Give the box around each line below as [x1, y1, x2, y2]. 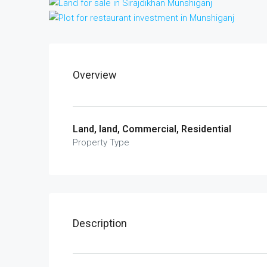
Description [73, 217, 127, 230]
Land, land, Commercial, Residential [73, 123, 231, 135]
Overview [73, 69, 117, 82]
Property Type [73, 137, 129, 148]
